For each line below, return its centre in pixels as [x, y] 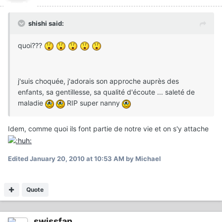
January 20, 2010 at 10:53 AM [77, 158]
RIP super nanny [93, 103]
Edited [19, 158]
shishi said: [46, 24]
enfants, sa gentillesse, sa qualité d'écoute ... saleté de [106, 92]
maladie [31, 103]
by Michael [143, 158]
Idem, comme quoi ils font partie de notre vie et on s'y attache [108, 129]
